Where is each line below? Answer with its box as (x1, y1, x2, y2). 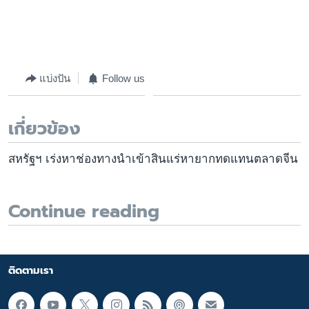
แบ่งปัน (39, 72, 71, 84)
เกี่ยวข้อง (8, 115, 81, 143)
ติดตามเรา (8, 262, 53, 278)
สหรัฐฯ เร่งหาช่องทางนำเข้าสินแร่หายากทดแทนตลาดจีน (8, 152, 298, 166)
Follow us (101, 72, 145, 84)
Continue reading (8, 197, 159, 225)
